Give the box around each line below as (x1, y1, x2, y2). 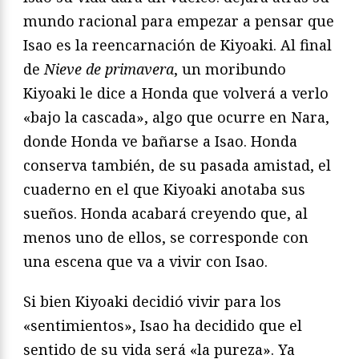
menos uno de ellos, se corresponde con (23, 227, 309, 247)
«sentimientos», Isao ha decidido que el (23, 315, 302, 335)
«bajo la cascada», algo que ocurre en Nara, (23, 107, 329, 127)
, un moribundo (174, 58, 286, 79)
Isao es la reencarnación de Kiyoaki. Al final (23, 34, 332, 54)
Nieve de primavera (44, 58, 174, 79)
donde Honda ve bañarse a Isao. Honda (23, 131, 297, 151)
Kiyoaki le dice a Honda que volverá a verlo (23, 83, 329, 103)
